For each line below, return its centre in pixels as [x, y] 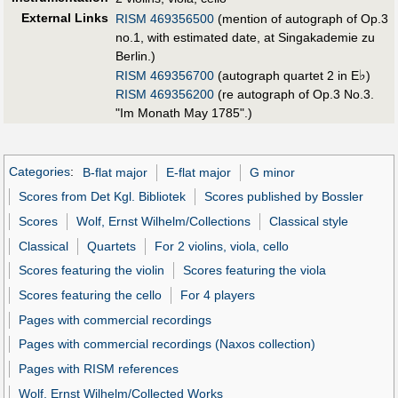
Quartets [112, 246]
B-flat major [115, 172]
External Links [64, 17]
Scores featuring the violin [92, 271]
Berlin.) [135, 56]
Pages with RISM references [99, 368]
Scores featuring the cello [91, 295]
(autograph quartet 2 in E [287, 75]
